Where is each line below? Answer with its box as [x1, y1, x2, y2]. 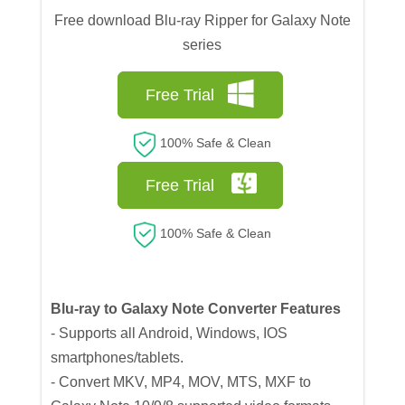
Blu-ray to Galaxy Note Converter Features [51, 301, 342, 317]
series [183, 37, 222, 53]
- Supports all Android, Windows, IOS [51, 325, 288, 342]
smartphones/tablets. [51, 350, 184, 366]
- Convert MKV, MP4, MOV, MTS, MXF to [51, 374, 312, 391]
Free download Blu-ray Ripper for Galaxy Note [53, 13, 351, 29]
